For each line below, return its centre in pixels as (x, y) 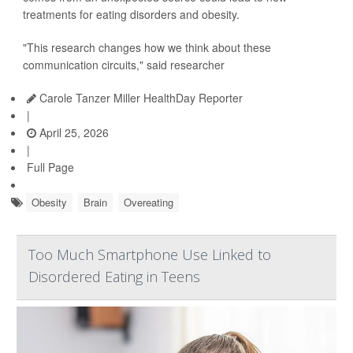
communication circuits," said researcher (124, 65)
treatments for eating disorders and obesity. (131, 14)
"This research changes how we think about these (147, 47)
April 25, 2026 (72, 132)
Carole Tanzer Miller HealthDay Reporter (139, 98)
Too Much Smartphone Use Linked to (150, 255)
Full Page (50, 167)
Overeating (149, 202)
